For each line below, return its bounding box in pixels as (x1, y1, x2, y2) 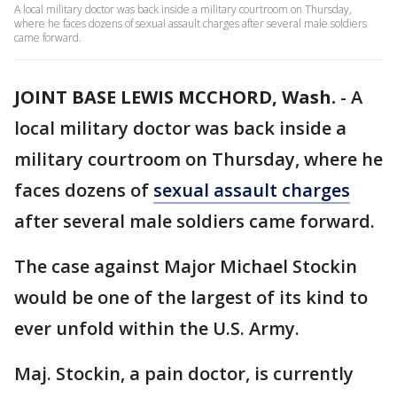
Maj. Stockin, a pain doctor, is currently (14, 362, 354, 385)
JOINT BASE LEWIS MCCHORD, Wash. (14, 85, 336, 109)
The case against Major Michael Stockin (14, 254, 357, 278)
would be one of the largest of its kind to (14, 285, 368, 309)
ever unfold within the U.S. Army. (14, 316, 300, 340)
